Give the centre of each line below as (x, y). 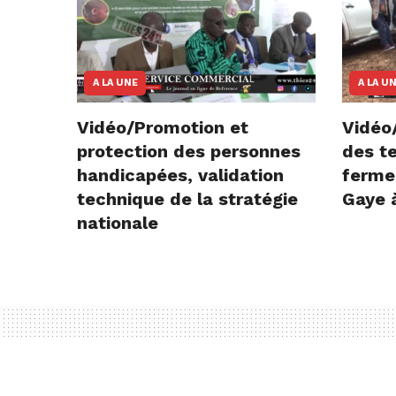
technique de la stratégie (187, 199)
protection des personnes (189, 152)
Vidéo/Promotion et (163, 128)
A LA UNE (115, 83)
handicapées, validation (180, 175)
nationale (118, 223)
